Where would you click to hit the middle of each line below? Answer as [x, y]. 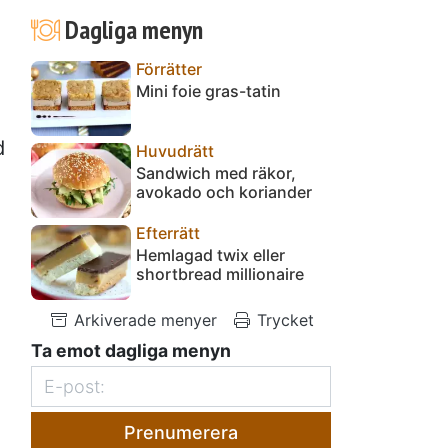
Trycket [282, 319]
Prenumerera [181, 432]
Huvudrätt [175, 150]
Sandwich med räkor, [216, 172]
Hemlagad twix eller [210, 254]
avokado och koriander [224, 191]
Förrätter [169, 68]
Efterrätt [168, 232]
